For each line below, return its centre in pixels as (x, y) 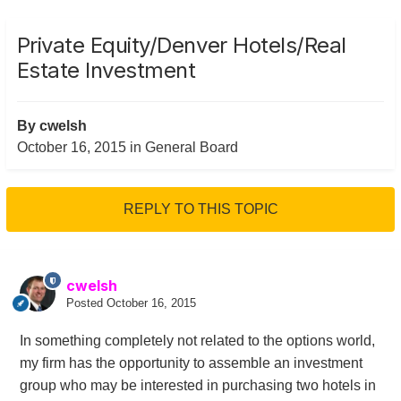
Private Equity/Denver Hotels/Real (181, 46)
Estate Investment (106, 71)
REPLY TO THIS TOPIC (200, 209)
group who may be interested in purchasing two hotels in (197, 386)
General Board (191, 148)
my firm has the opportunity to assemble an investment (191, 363)
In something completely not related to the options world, (197, 341)
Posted (86, 303)
